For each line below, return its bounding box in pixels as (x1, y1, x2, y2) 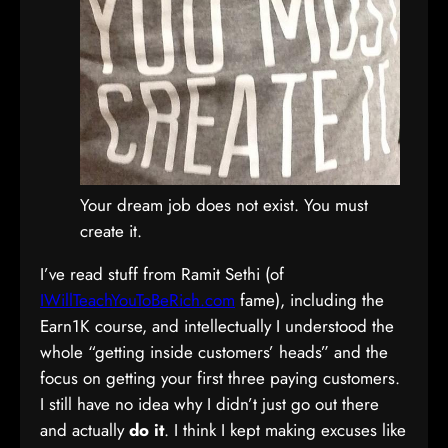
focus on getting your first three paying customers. (40, 366, 400, 390)
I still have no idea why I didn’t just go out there (40, 392, 379, 416)
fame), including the (235, 288, 384, 312)
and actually (40, 418, 129, 442)
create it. (80, 219, 142, 243)
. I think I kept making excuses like (164, 418, 406, 442)
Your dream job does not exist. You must (80, 193, 368, 217)
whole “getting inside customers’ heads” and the (40, 340, 388, 364)
